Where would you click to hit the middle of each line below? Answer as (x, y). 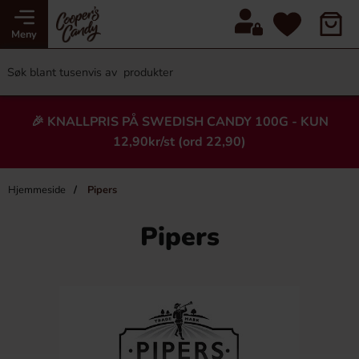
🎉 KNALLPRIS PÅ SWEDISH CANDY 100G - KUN (179, 122)
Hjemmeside (37, 190)
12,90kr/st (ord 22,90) (179, 142)
